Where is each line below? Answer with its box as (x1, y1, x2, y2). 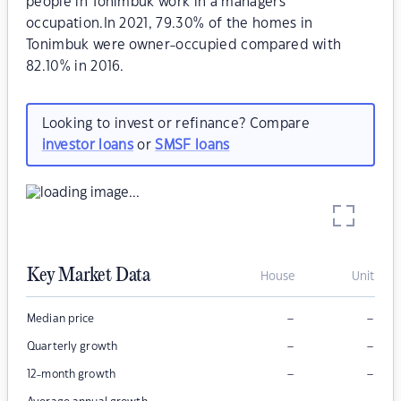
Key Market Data (27, 265, 150, 287)
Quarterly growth (27, 341, 118, 353)
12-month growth (27, 369, 115, 380)
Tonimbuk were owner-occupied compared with (26, 38, 342, 52)
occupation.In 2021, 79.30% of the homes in (26, 17, 313, 30)
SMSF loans (155, 138, 230, 152)
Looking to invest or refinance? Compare (41, 116, 310, 131)
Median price (27, 313, 95, 325)
